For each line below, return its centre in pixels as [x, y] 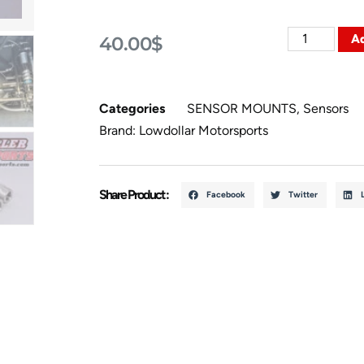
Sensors [325, 109]
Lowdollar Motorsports [203, 131]
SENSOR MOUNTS [241, 109]
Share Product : [133, 194]
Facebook [226, 194]
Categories [132, 109]
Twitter [303, 194]
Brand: [119, 131]
